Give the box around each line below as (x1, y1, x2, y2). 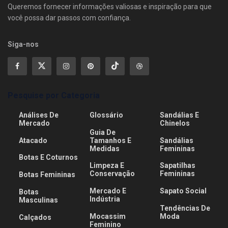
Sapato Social (160, 187, 207, 195)
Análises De (19, 111, 59, 120)
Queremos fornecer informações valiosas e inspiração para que (8, 3, 212, 11)
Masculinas (19, 195, 59, 204)
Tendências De (160, 204, 211, 212)
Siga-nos (8, 40, 39, 49)
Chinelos (160, 119, 190, 128)
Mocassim (89, 212, 126, 220)
